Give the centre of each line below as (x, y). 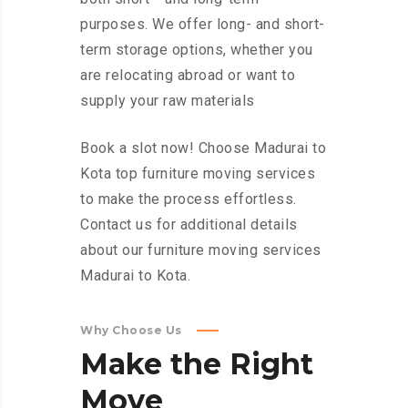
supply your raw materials (168, 101)
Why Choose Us (131, 331)
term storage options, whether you (197, 50)
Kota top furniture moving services (198, 174)
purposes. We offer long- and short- (203, 25)
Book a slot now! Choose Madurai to (203, 148)
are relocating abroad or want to (188, 76)
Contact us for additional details (189, 225)
